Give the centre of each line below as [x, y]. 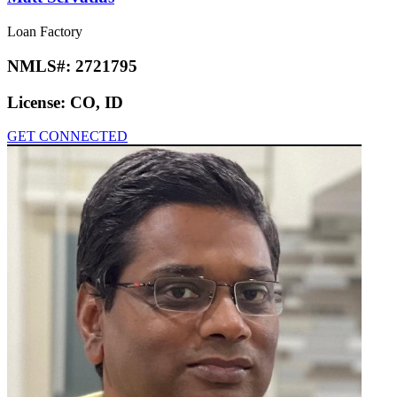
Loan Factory [45, 32]
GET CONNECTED [67, 136]
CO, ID [97, 102]
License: [39, 102]
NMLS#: [41, 66]
